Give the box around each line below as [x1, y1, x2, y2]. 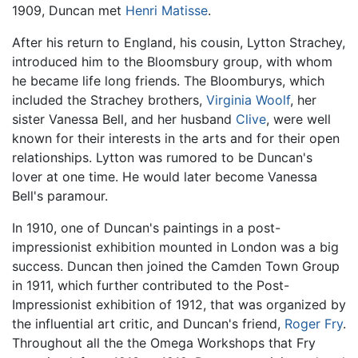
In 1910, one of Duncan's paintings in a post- [12, 220, 280, 237]
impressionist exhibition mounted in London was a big [12, 239, 339, 256]
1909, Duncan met [12, 2, 125, 19]
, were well [266, 111, 331, 128]
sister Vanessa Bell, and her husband [12, 111, 236, 128]
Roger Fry [284, 316, 343, 332]
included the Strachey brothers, [12, 92, 206, 109]
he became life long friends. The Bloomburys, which [12, 73, 324, 89]
